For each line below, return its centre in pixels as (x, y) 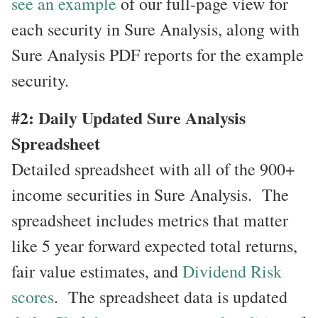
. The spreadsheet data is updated (171, 296)
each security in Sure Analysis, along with (155, 29)
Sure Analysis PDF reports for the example (158, 55)
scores (33, 296)
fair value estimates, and (97, 271)
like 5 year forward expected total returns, (154, 245)
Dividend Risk (232, 271)
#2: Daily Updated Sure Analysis (128, 117)
